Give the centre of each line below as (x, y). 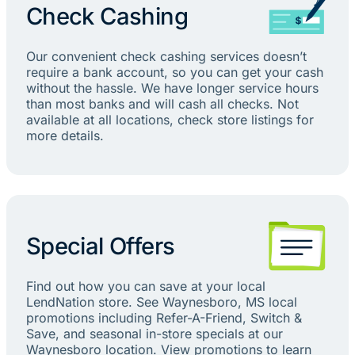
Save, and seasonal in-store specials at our (154, 333)
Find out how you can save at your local (145, 286)
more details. (65, 135)
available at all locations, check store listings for (170, 119)
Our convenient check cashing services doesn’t (166, 56)
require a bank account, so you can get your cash (174, 72)
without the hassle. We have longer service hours (172, 88)
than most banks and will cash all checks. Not (162, 103)
